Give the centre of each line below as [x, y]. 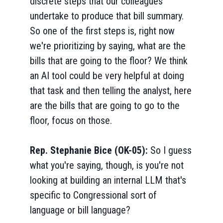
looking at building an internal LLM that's [108, 180]
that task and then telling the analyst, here [111, 91]
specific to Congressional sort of [93, 195]
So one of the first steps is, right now [102, 31]
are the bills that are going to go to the [105, 106]
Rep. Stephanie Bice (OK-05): [90, 150]
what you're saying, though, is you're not [107, 165]
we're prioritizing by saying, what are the [108, 46]
